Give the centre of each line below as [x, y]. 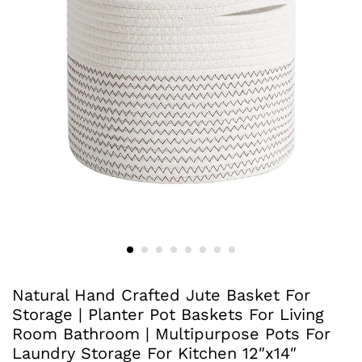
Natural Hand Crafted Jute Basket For [161, 295]
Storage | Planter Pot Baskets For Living [168, 314]
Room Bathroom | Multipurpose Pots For [171, 333]
